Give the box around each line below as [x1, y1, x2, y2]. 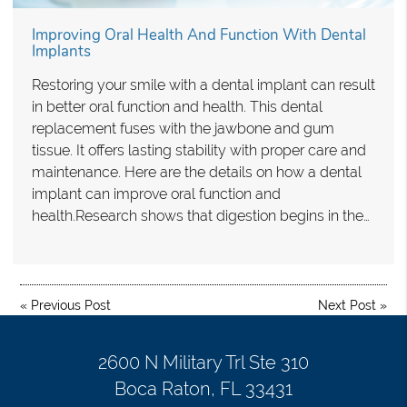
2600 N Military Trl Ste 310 [98, 352, 309, 373]
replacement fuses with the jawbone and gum [32, 120, 334, 138]
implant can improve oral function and [32, 185, 281, 203]
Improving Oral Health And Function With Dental [32, 25, 366, 46]
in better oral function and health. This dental [32, 98, 323, 116]
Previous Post [31, 298, 112, 313]
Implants [32, 41, 91, 63]
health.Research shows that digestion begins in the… [32, 207, 370, 225]
